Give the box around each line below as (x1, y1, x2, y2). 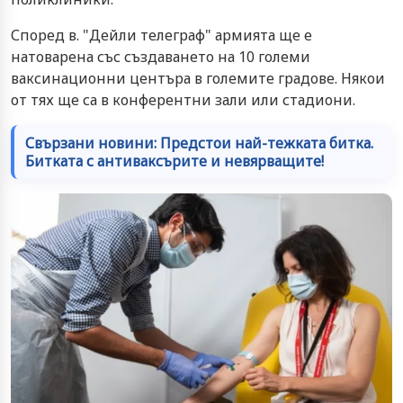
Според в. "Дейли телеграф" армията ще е (11, 25, 312, 46)
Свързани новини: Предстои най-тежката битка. (25, 133, 373, 154)
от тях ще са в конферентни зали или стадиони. (11, 90, 355, 111)
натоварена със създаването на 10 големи (11, 47, 310, 67)
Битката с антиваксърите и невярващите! (25, 151, 324, 172)
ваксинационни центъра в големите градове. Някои (11, 68, 385, 89)
